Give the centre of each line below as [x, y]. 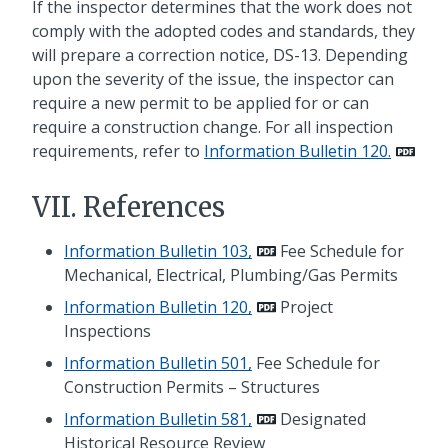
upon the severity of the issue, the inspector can [213, 79]
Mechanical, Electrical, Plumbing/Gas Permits [231, 274]
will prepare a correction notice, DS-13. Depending [220, 55]
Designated [321, 418]
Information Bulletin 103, [158, 250]
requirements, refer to [118, 151]
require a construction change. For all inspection [212, 127]
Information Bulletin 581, [158, 418]
